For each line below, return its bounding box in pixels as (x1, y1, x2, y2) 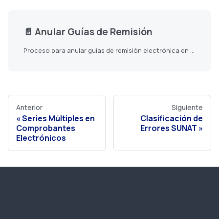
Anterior (16, 103, 43, 112)
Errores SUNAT (140, 123, 197, 134)
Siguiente (172, 103, 203, 112)
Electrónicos (16, 132, 66, 144)
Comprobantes (16, 123, 75, 134)
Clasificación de (140, 113, 203, 124)
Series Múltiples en (22, 113, 95, 124)
